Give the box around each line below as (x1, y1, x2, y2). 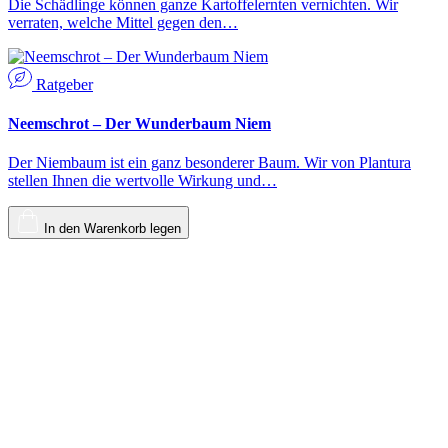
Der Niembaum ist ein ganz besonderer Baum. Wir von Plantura (8, 154, 411, 172)
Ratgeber (36, 75, 93, 93)
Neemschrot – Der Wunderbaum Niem (8, 114, 271, 132)
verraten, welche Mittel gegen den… (8, 13, 238, 31)
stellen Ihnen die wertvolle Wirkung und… (8, 172, 277, 190)
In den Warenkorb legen (44, 221, 181, 237)
